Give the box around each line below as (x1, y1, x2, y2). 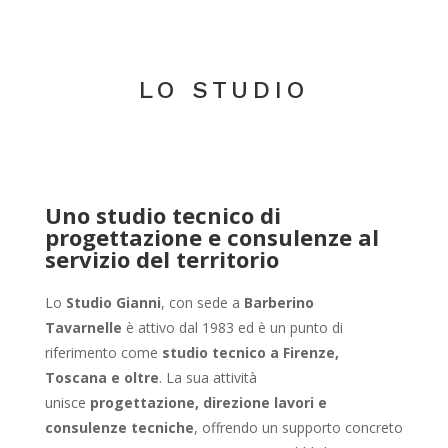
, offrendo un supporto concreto (193, 417, 403, 437)
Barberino (243, 292, 314, 312)
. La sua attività (158, 367, 257, 387)
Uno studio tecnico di (44, 199, 281, 230)
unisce (44, 392, 90, 412)
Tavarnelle (44, 317, 122, 337)
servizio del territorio (44, 243, 279, 274)
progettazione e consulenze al (44, 221, 379, 252)
